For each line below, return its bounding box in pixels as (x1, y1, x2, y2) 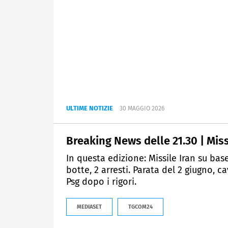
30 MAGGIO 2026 (120, 105, 164, 112)
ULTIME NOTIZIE (66, 104, 113, 112)
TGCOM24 (128, 204, 153, 211)
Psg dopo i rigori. (66, 176, 136, 188)
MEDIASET (77, 204, 102, 211)
